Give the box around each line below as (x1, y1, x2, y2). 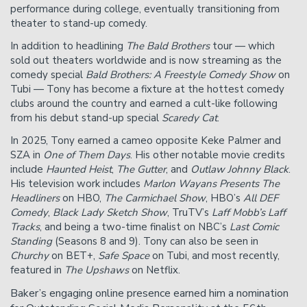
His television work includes (10, 177, 143, 191)
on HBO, (60, 191, 104, 206)
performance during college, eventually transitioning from (10, 2, 280, 16)
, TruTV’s (167, 206, 212, 220)
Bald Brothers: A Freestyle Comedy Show (86, 68, 275, 82)
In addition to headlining (10, 39, 126, 53)
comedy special (10, 68, 86, 82)
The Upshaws (64, 263, 129, 278)
